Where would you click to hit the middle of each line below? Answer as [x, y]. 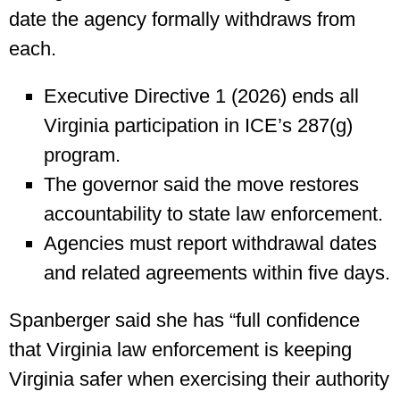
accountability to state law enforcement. [213, 214]
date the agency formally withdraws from [182, 20]
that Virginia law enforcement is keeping [180, 350]
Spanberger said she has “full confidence [184, 321]
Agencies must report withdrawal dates [210, 244]
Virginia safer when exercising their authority [199, 379]
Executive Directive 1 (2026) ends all [201, 96]
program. [82, 155]
